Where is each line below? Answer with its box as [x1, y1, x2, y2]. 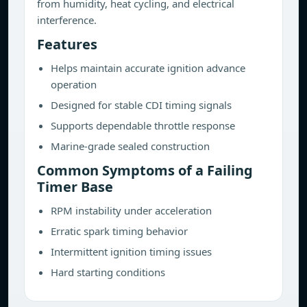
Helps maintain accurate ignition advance [51, 61, 245, 75]
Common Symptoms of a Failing [37, 161, 253, 180]
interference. [37, 13, 97, 27]
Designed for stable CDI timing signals [51, 98, 232, 112]
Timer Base [37, 177, 113, 196]
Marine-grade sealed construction [51, 139, 210, 153]
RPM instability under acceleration [51, 204, 212, 217]
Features [37, 35, 97, 53]
